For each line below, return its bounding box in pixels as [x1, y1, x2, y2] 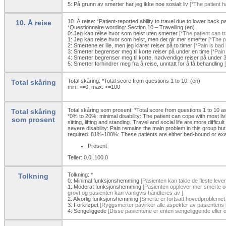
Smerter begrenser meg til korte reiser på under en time [74, 48, 209, 54]
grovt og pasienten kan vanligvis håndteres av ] [68, 189, 183, 196]
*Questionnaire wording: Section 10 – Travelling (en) [68, 24, 195, 30]
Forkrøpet [74, 201, 98, 208]
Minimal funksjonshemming [74, 177, 139, 184]
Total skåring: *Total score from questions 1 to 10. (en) [68, 77, 200, 84]
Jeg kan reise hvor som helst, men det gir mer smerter [74, 36, 207, 42]
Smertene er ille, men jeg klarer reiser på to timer [74, 42, 192, 48]
